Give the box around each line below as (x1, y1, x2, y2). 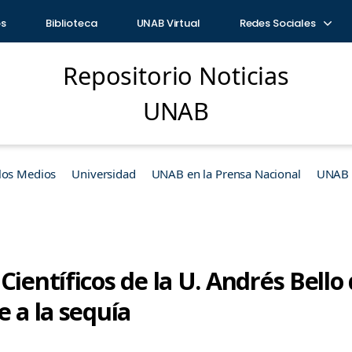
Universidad (71, 166, 136, 181)
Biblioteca (46, 16, 97, 31)
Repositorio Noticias (62, 59, 289, 92)
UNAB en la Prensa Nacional (151, 166, 301, 181)
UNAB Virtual (136, 16, 200, 31)
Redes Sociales (239, 16, 318, 31)
